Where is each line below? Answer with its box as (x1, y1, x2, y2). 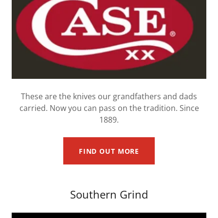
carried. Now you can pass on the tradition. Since (19, 103, 199, 113)
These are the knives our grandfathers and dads (21, 91, 197, 102)
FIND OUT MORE (78, 146, 140, 156)
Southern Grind (70, 187, 148, 201)
